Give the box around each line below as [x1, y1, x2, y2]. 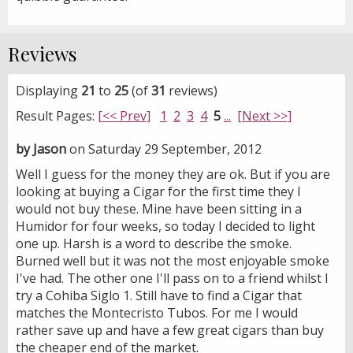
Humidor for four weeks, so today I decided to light [16, 217, 315, 235]
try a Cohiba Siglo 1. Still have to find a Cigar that [16, 286, 302, 304]
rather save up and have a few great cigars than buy [16, 321, 324, 339]
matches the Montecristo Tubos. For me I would [16, 303, 298, 321]
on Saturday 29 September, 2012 [66, 139, 262, 158]
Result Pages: [16, 106, 98, 124]
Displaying [16, 81, 81, 99]
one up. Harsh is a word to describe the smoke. [16, 234, 292, 252]
